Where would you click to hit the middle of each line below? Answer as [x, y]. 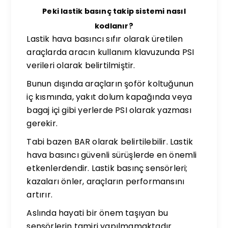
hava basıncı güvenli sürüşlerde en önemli [112, 155]
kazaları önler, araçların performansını [106, 181]
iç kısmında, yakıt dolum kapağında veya [109, 97]
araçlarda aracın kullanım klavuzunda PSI [110, 52]
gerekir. [42, 123]
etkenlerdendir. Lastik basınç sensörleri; [107, 168]
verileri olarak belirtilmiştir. [81, 65]
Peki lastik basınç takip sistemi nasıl [114, 11]
